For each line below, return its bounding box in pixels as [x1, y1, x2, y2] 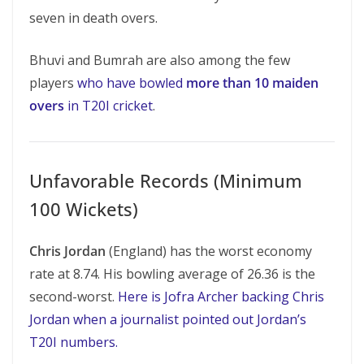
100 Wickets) [29, 197, 138, 221]
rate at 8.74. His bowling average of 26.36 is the [29, 265, 315, 283]
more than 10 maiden [186, 74, 318, 92]
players [29, 74, 77, 92]
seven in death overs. [29, 9, 158, 27]
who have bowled [77, 74, 186, 92]
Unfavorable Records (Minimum [29, 168, 302, 193]
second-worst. [29, 288, 118, 305]
